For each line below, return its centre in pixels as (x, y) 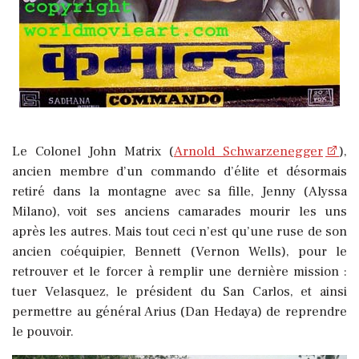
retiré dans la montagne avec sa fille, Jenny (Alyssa (179, 192)
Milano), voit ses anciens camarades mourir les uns (179, 212)
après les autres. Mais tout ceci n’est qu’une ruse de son (179, 232)
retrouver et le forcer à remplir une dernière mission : (179, 272)
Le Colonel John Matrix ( (93, 152)
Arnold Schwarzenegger (248, 152)
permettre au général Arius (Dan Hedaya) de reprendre (179, 312)
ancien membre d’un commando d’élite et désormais (179, 172)
